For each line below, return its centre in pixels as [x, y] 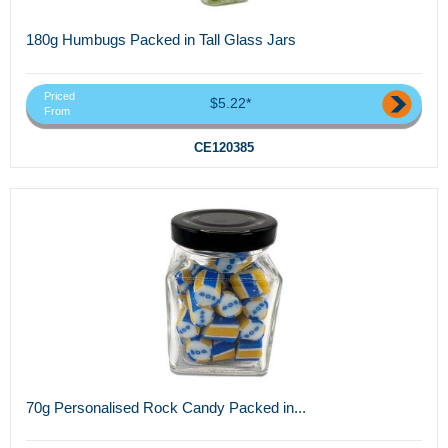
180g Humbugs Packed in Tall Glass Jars [161, 40]
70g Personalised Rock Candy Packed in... [166, 407]
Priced [59, 95]
